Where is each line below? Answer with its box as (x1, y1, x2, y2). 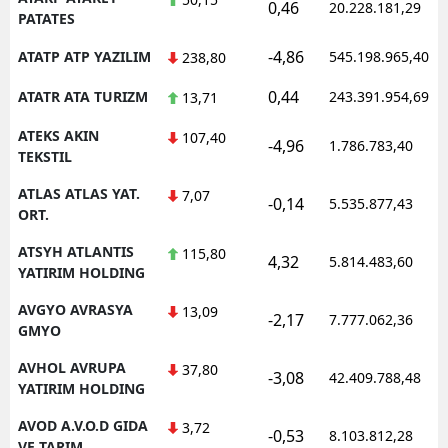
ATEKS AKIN (18, 125, 99, 145)
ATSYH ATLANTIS (18, 241, 134, 261)
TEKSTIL (18, 146, 72, 166)
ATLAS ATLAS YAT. (18, 183, 140, 203)
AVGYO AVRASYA (18, 299, 133, 319)
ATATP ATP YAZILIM (18, 46, 151, 66)
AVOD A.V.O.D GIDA (18, 415, 148, 435)
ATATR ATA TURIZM (18, 86, 148, 106)
